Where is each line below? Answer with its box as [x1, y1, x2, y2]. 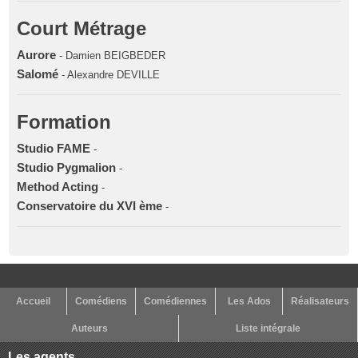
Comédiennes [144, 295, 207, 307]
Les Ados [227, 295, 271, 307]
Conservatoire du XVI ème [17, 199, 163, 213]
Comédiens [75, 295, 127, 307]
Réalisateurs [291, 295, 349, 307]
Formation [17, 110, 112, 133]
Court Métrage [17, 17, 147, 39]
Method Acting [17, 180, 99, 193]
